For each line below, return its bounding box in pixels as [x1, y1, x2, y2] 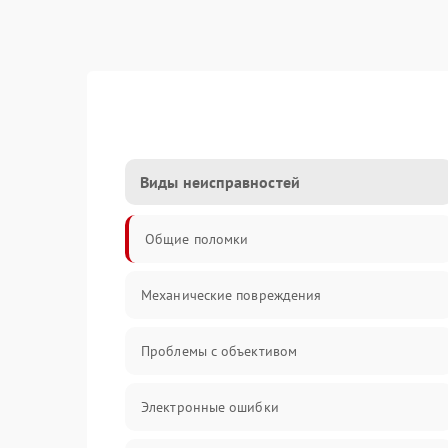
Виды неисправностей [140, 172, 300, 192]
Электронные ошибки [141, 398, 279, 416]
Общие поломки [145, 230, 249, 248]
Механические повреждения [141, 286, 322, 304]
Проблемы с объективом [141, 342, 298, 360]
